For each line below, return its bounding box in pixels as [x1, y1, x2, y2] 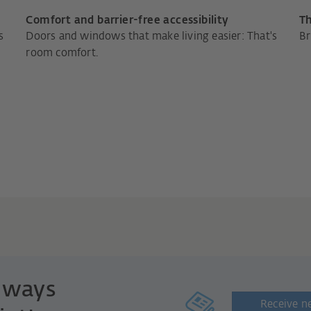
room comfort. [26, 47, 98, 58]
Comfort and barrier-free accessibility [26, 15, 228, 26]
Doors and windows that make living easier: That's [26, 31, 278, 42]
